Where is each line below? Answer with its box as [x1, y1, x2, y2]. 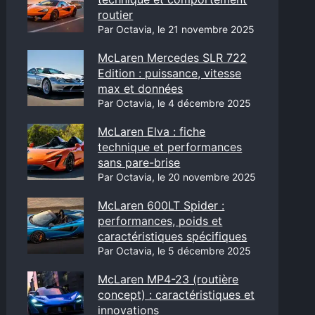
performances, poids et [98, 214, 223, 228]
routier [98, 8, 134, 22]
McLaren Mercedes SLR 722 [98, 51, 247, 65]
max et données [98, 82, 184, 96]
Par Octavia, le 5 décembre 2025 [98, 245, 252, 257]
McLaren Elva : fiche [98, 124, 206, 139]
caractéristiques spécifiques [98, 229, 247, 243]
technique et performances [98, 140, 243, 154]
